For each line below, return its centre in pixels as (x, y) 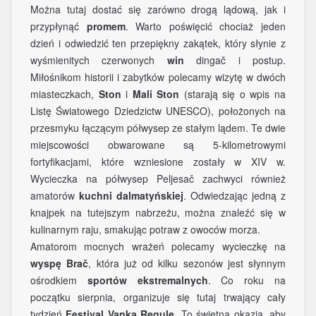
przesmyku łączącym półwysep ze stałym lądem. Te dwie (158, 128)
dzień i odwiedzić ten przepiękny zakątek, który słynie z (158, 43)
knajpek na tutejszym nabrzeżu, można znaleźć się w (158, 212)
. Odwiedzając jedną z (235, 195)
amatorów (55, 195)
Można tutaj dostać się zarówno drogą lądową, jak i (158, 9)
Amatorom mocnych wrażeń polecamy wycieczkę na (158, 246)
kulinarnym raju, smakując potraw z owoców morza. (145, 229)
